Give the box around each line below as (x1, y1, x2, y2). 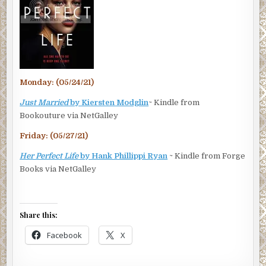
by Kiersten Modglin (68, 98, 149, 107)
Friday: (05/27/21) (20, 131, 88, 141)
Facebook (47, 230, 83, 241)
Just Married (20, 98, 69, 107)
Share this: (20, 210, 58, 220)
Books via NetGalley (20, 164, 97, 174)
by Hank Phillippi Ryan (78, 151, 168, 161)
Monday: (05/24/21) (20, 78, 94, 87)
